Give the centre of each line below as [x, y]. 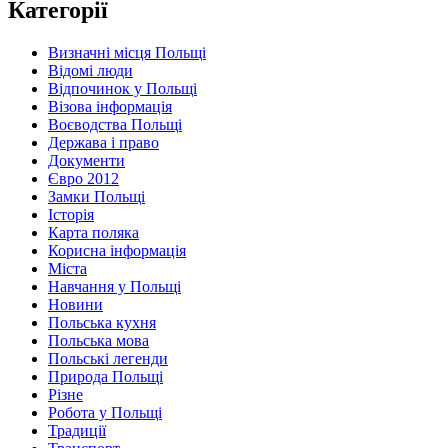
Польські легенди [108, 358]
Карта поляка [93, 232]
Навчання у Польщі [114, 286]
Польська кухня [102, 322]
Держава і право [103, 142]
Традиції [77, 430]
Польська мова [98, 340]
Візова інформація [110, 106]
